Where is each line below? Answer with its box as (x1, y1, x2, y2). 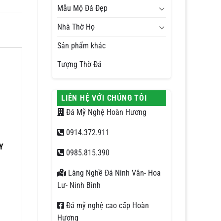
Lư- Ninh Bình (57, 181, 101, 190)
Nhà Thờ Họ (57, 22, 95, 32)
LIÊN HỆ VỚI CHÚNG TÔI (61, 93, 147, 103)
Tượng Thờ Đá (57, 60, 102, 69)
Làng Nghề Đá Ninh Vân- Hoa (66, 168, 161, 178)
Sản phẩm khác (57, 41, 106, 50)
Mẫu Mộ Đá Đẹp (57, 3, 108, 13)
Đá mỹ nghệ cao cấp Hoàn (64, 201, 149, 210)
